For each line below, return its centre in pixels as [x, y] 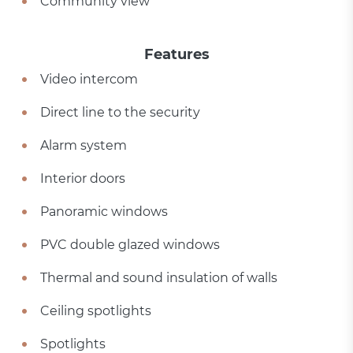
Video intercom [89, 79]
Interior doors [83, 178]
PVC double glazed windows [130, 245]
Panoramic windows [104, 212]
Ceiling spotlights [96, 311]
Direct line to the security [121, 112]
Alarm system [84, 145]
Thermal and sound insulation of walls [159, 278]
